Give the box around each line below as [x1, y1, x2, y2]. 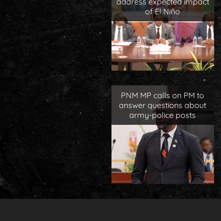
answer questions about [119, 100, 207, 110]
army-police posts [129, 110, 196, 120]
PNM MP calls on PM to [121, 90, 205, 100]
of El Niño [145, 6, 181, 16]
